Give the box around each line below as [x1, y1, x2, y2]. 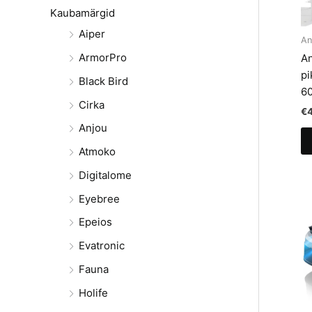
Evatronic [79, 239, 125, 253]
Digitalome [79, 168, 132, 182]
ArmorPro [79, 51, 127, 65]
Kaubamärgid [50, 6, 115, 20]
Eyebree [79, 192, 120, 205]
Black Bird [79, 74, 128, 88]
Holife [79, 286, 108, 299]
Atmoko [79, 145, 116, 159]
